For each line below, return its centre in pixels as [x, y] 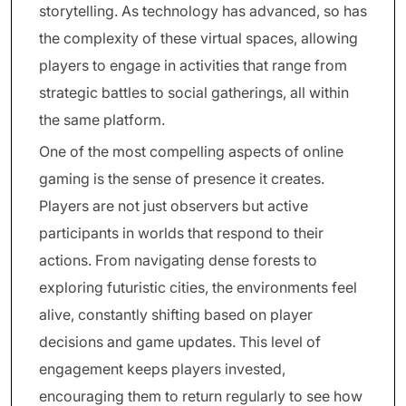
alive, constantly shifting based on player [176, 314]
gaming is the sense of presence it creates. [182, 179]
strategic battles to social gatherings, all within [194, 92]
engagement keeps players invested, [162, 369]
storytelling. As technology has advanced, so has [203, 11]
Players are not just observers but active [174, 206]
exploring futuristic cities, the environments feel [198, 287]
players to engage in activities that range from [193, 65]
